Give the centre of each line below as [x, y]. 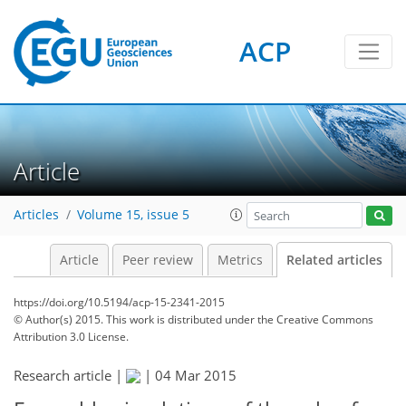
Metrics [240, 260]
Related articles [334, 260]
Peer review [158, 260]
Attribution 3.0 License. [71, 337]
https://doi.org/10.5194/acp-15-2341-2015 [119, 302]
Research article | [70, 375]
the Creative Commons [315, 319]
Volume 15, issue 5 [133, 215]
